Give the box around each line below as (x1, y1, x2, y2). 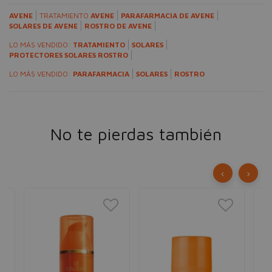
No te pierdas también (50, 124, 222, 144)
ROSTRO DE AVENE (84, 21, 152, 30)
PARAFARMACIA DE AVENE (121, 11, 214, 20)
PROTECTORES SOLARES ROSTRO (9, 50, 128, 59)
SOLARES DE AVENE (9, 21, 78, 30)
